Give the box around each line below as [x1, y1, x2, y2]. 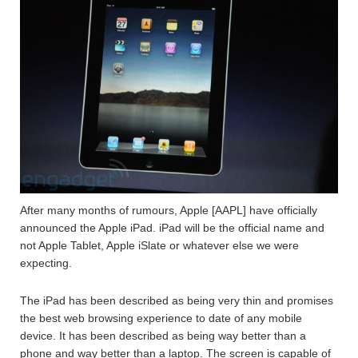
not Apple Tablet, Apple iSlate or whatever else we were [20, 238, 299, 252]
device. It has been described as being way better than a [20, 328, 306, 342]
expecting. [20, 256, 72, 269]
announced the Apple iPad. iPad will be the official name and [20, 221, 324, 234]
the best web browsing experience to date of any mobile [20, 311, 302, 324]
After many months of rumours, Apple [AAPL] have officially [20, 203, 317, 217]
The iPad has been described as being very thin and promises [20, 293, 333, 307]
